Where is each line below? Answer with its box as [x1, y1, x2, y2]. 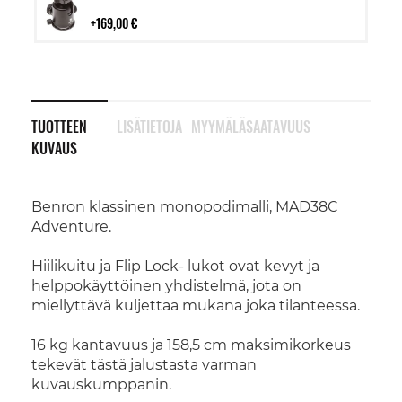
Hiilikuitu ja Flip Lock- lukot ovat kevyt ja [31, 258, 319, 275]
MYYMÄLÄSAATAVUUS [190, 116, 310, 137]
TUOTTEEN [31, 116, 87, 137]
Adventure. [31, 218, 111, 235]
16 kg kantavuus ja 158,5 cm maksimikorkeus [31, 336, 351, 354]
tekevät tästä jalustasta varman [31, 356, 257, 373]
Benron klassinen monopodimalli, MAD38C [31, 198, 338, 215]
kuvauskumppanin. [31, 376, 171, 393]
